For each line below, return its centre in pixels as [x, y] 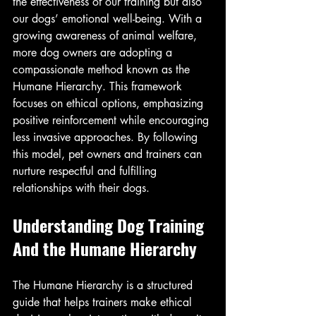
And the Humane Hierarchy [105, 248]
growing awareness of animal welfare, [107, 36]
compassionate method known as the [103, 69]
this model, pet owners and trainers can [109, 154]
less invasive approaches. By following [107, 137]
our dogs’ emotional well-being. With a [109, 19]
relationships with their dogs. [81, 188]
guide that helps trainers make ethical [104, 302]
